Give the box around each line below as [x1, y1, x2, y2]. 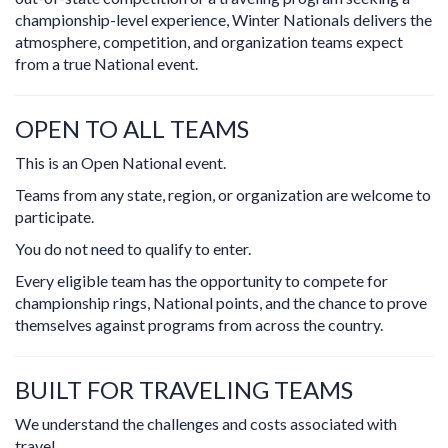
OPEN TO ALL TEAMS [15, 114, 249, 144]
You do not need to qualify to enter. [15, 239, 251, 259]
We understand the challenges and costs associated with [15, 414, 397, 434]
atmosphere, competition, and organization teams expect [15, 32, 403, 52]
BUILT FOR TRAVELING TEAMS [15, 375, 353, 405]
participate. [15, 207, 94, 227]
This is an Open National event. [15, 153, 226, 173]
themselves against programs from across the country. [15, 315, 383, 335]
